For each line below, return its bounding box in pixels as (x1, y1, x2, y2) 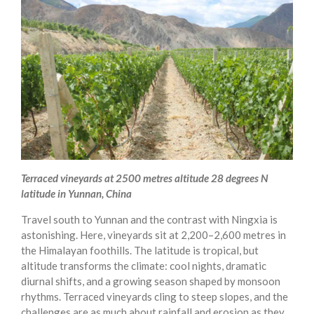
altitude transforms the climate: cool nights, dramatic (21, 259, 266, 273)
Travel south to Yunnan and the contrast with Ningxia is (21, 213, 278, 226)
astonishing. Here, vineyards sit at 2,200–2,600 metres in (21, 228, 286, 242)
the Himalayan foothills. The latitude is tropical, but (21, 244, 259, 257)
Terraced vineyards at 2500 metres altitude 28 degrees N (21, 172, 268, 185)
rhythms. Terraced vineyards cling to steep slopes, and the (21, 290, 288, 303)
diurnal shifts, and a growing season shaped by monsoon (21, 275, 280, 288)
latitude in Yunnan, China (21, 187, 132, 200)
